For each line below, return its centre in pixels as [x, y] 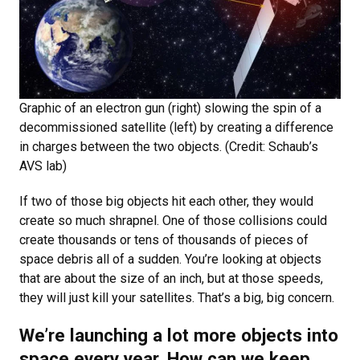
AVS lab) [43, 166]
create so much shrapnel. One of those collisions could [173, 221]
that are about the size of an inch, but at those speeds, [171, 279]
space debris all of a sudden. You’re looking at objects [170, 260]
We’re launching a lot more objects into [179, 335]
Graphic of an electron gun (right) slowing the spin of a [170, 108]
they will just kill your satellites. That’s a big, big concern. [178, 298]
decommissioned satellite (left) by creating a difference [176, 128]
